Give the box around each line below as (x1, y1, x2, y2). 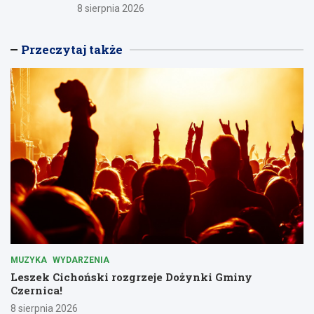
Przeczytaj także (21, 41, 123, 57)
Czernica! (11, 282, 62, 297)
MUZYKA (11, 254, 47, 265)
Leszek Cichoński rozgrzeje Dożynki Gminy (11, 269, 252, 284)
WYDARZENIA (53, 254, 109, 265)
